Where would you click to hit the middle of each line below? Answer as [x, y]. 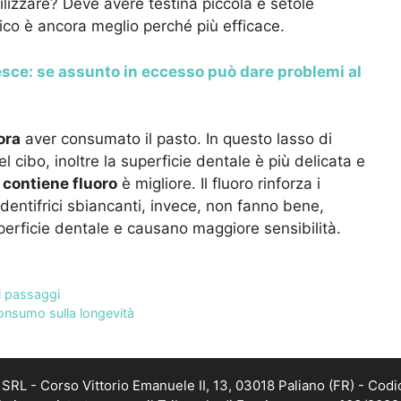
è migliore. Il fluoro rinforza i [219, 184]
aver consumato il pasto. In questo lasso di [176, 139]
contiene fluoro [60, 184]
